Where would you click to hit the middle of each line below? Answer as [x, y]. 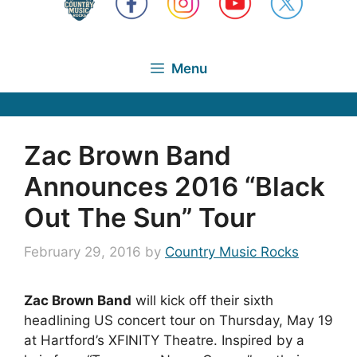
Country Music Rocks [232, 252]
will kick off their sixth [202, 300]
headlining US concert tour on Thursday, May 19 [178, 320]
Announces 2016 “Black [175, 186]
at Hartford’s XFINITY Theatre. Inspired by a [164, 340]
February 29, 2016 [82, 252]
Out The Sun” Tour [140, 217]
